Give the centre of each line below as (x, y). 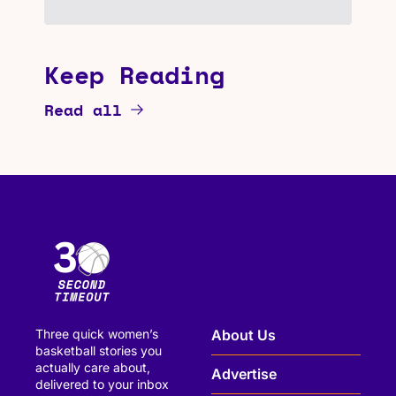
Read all (83, 109)
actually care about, (93, 367)
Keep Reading (134, 74)
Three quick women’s (97, 333)
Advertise (244, 374)
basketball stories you (99, 350)
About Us (244, 335)
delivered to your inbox (102, 384)
